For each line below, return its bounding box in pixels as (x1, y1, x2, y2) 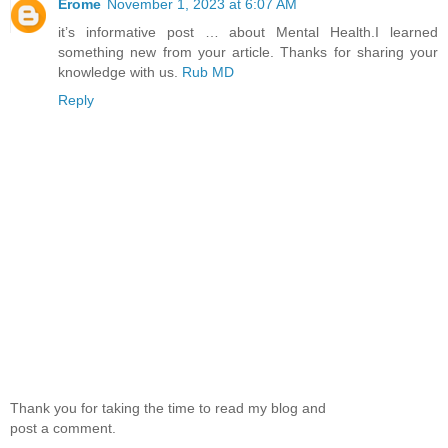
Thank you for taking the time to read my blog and (10, 399, 326, 416)
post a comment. (10, 419, 116, 436)
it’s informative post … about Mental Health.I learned (58, 24, 438, 41)
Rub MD (182, 64, 234, 81)
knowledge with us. (58, 64, 182, 81)
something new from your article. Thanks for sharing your (58, 44, 438, 61)
